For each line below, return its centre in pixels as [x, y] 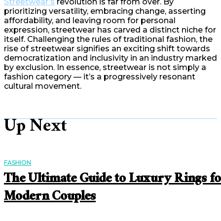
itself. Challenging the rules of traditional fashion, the [108, 39]
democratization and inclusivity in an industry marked [110, 58]
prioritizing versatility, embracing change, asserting [105, 11]
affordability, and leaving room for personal [90, 20]
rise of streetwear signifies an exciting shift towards [107, 48]
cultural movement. [43, 86]
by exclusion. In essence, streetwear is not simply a [105, 67]
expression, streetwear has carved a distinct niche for [110, 30]
